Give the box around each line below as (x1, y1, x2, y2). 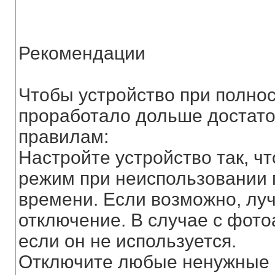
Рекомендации (18, 43, 145, 63)
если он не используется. (18, 231, 236, 251)
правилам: (18, 126, 109, 147)
